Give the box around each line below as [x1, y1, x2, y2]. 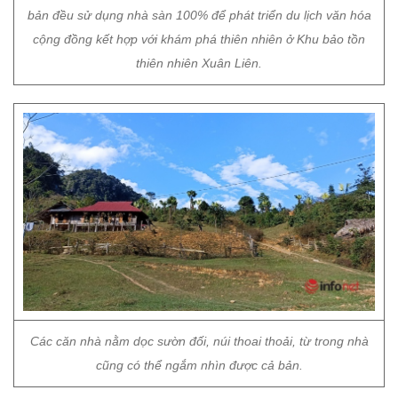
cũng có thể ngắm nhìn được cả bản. [95, 358, 303, 372]
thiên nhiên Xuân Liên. [136, 56, 262, 70]
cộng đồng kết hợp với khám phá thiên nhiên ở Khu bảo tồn [33, 32, 365, 46]
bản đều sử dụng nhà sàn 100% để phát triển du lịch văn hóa [27, 8, 371, 22]
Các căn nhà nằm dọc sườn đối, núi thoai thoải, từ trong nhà [29, 334, 369, 348]
